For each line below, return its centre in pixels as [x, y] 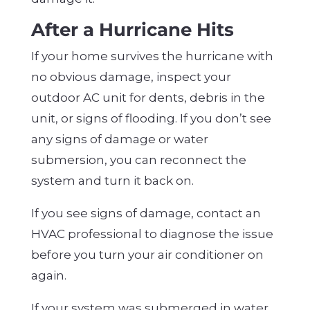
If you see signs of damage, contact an [146, 213]
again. [48, 276]
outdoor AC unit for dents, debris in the [148, 98]
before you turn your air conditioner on [147, 255]
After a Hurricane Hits [132, 30]
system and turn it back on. [112, 181]
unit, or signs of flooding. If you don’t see [151, 119]
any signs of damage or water [119, 139]
